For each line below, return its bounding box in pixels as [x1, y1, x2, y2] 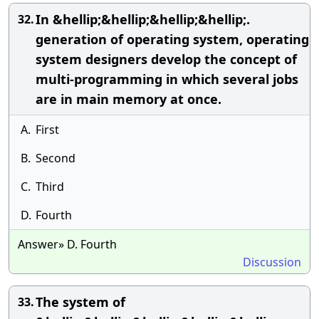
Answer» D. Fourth [18, 236, 117, 252]
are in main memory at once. [36, 90, 221, 108]
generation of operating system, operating [36, 31, 309, 48]
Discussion [243, 254, 301, 270]
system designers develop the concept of [36, 51, 297, 68]
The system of [36, 293, 125, 310]
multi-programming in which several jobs [36, 70, 298, 88]
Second [36, 150, 75, 166]
